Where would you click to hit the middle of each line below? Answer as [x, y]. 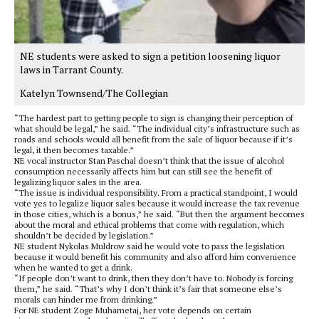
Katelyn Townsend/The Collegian [94, 93]
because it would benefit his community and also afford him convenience [155, 257]
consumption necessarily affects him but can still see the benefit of [143, 172]
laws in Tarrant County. [72, 70]
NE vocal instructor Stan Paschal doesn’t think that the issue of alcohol [149, 161]
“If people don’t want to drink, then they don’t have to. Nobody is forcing [153, 278]
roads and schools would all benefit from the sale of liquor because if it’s [153, 140]
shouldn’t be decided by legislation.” [84, 236]
